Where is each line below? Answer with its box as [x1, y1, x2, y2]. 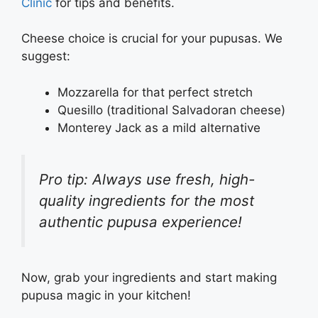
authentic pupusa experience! [39, 213, 242, 231]
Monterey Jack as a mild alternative [57, 120, 261, 135]
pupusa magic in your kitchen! [21, 287, 194, 302]
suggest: [21, 49, 70, 64]
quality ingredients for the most [39, 192, 254, 210]
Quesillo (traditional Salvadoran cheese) [57, 102, 285, 117]
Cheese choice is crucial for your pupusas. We [21, 31, 283, 46]
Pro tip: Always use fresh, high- [39, 170, 255, 189]
